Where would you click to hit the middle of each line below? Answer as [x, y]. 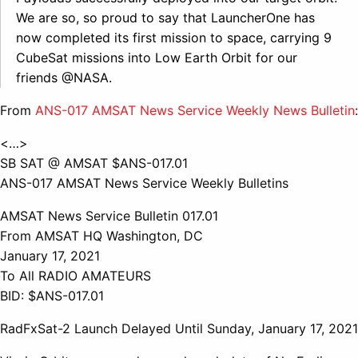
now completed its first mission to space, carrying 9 [174, 37]
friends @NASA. [64, 77]
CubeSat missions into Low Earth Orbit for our [157, 57]
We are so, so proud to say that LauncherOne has [165, 17]
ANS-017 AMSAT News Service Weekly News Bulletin [195, 110]
